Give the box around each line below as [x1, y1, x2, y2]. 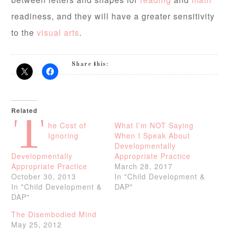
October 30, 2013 [11, 171, 77, 181]
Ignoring [48, 130, 79, 141]
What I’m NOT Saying [114, 120, 194, 130]
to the [11, 27, 37, 38]
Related [11, 106, 38, 115]
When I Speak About [114, 130, 190, 141]
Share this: [72, 61, 109, 67]
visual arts [37, 27, 80, 38]
